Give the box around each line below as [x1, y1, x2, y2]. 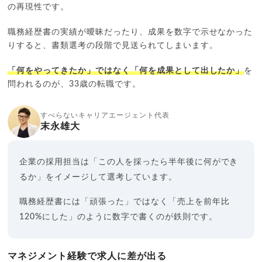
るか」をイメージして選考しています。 [19, 173, 177, 181]
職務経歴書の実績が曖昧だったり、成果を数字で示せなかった [8, 27, 253, 36]
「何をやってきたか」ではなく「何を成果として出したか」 [8, 66, 244, 75]
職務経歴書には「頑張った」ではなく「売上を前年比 [19, 197, 230, 206]
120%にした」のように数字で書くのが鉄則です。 [19, 212, 218, 221]
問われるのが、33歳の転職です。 [8, 80, 141, 88]
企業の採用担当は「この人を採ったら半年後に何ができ [19, 157, 239, 166]
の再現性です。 [8, 2, 70, 11]
